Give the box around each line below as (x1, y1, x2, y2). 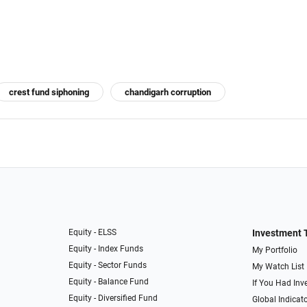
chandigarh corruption (125, 87, 211, 98)
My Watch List (251, 262, 304, 272)
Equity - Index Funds (69, 244, 144, 254)
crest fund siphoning (9, 87, 89, 98)
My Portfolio (251, 245, 297, 256)
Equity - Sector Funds (69, 260, 147, 271)
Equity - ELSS (69, 228, 117, 238)
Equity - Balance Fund (69, 277, 149, 287)
